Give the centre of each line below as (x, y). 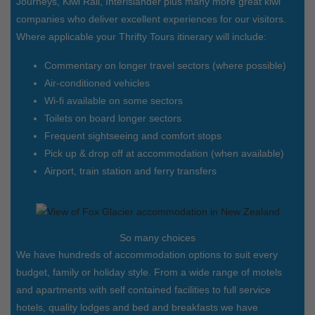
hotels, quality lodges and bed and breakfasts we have (137, 307)
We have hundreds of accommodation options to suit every (147, 254)
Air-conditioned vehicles (97, 83)
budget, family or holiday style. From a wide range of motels (149, 272)
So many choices (157, 237)
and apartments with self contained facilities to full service (143, 289)
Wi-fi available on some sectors (114, 101)
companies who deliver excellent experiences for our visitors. (151, 19)
